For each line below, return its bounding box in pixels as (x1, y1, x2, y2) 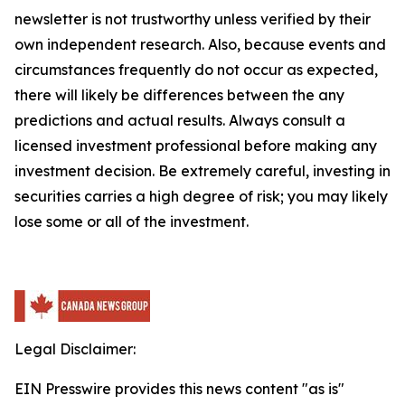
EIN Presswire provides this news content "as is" (14, 380, 344, 398)
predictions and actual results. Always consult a (14, 111, 345, 129)
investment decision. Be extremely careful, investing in (14, 162, 391, 180)
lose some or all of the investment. (14, 212, 249, 231)
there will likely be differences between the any (14, 86, 344, 104)
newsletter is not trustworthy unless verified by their (14, 10, 371, 28)
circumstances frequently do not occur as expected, (14, 61, 378, 79)
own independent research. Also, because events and (14, 35, 386, 53)
